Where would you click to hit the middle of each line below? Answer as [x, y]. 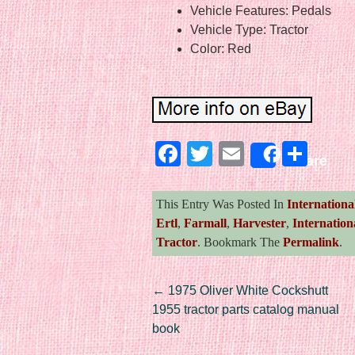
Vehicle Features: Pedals [261, 10]
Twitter [250, 153]
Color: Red [221, 48]
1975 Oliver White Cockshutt [246, 290]
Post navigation [249, 304]
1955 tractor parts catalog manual [246, 309]
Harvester [260, 223]
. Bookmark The [240, 242]
